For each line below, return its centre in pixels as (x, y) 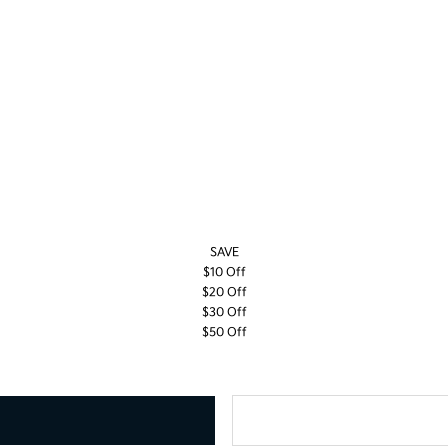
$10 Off (224, 272)
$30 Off (224, 312)
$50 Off (224, 332)
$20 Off (224, 292)
